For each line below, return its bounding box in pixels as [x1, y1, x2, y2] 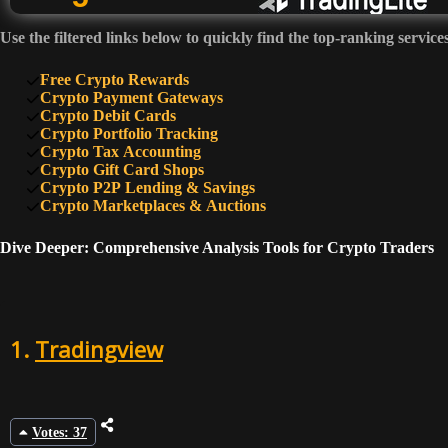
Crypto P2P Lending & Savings [39, 178, 255, 196]
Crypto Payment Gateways [39, 88, 223, 106]
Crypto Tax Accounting [39, 142, 201, 160]
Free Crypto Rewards [39, 70, 189, 88]
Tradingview [35, 334, 163, 365]
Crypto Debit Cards [39, 106, 176, 124]
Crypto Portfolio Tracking [39, 124, 218, 142]
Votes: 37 [32, 424, 87, 440]
